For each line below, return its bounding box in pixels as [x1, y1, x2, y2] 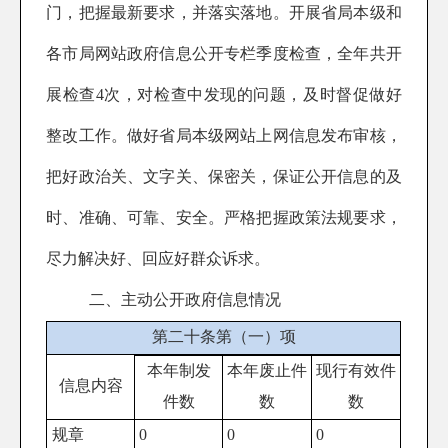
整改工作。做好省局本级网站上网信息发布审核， [46, 126, 402, 144]
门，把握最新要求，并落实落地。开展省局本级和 [46, 3, 402, 21]
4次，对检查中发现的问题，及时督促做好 [95, 85, 402, 103]
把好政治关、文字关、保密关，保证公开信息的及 [46, 167, 402, 185]
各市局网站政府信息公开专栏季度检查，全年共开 [46, 44, 402, 62]
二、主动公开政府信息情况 [89, 290, 282, 308]
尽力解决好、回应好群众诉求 [46, 249, 255, 267]
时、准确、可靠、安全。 [46, 208, 225, 226]
